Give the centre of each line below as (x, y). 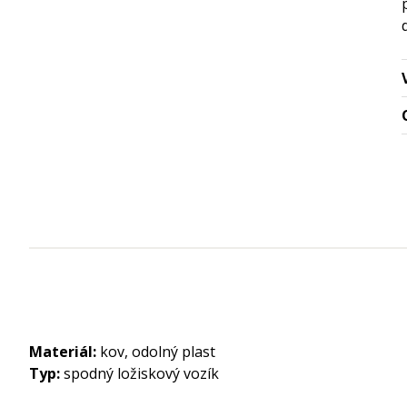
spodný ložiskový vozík (139, 373)
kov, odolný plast (156, 352)
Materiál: (63, 352)
